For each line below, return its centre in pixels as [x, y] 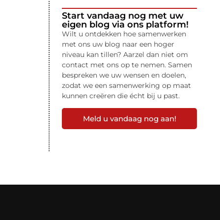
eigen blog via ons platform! [125, 25]
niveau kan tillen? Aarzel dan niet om [125, 55]
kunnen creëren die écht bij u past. [121, 96]
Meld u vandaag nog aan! [129, 119]
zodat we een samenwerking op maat [126, 85]
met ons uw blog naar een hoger [118, 44]
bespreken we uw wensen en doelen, [124, 75]
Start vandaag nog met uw [123, 16]
